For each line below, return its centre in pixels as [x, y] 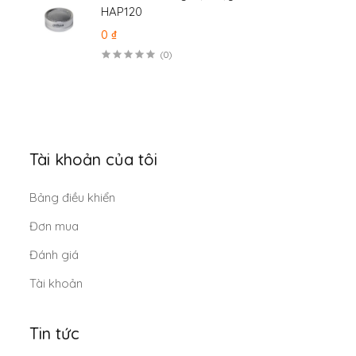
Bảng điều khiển [73, 197]
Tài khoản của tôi [94, 159]
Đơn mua [54, 226]
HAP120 [122, 11]
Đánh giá [54, 254]
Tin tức [55, 333]
